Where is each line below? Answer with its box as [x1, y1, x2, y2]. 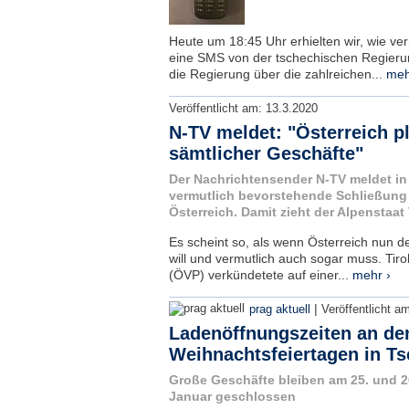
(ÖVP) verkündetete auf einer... [168, 267, 352, 282]
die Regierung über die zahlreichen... [168, 67, 386, 81]
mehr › [351, 267, 391, 282]
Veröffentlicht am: [168, 102, 266, 115]
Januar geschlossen [168, 389, 296, 404]
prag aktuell [248, 303, 310, 316]
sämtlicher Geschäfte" [168, 143, 363, 163]
